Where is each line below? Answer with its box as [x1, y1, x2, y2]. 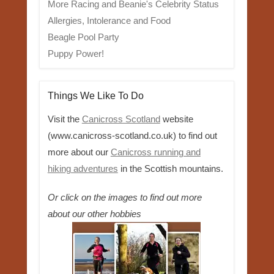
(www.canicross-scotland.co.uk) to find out [47, 130, 217, 141]
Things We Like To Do [47, 90, 144, 101]
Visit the [47, 113, 82, 124]
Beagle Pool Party [47, 31, 119, 42]
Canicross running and [110, 146, 201, 157]
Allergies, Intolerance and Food [47, 15, 171, 26]
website [160, 113, 193, 124]
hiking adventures [47, 163, 118, 174]
